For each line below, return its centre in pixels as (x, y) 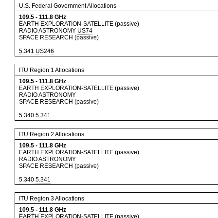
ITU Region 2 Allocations (52, 134)
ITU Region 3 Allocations (52, 199)
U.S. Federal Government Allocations (68, 6)
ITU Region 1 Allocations (52, 70)
